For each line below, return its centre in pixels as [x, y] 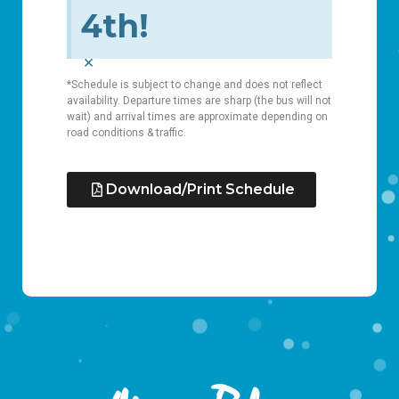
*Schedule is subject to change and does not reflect [195, 85]
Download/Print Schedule [200, 189]
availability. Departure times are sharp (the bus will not [199, 101]
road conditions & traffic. [126, 133]
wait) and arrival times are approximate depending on [197, 117]
